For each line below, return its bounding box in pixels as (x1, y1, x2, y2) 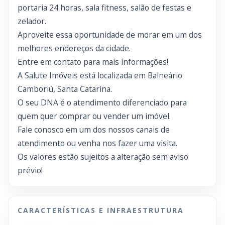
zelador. (18, 16, 46, 27)
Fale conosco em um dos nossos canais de (18, 124, 170, 135)
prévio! (18, 165, 43, 176)
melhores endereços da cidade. (18, 43, 131, 54)
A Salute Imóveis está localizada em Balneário (18, 70, 182, 81)
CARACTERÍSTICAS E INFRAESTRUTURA (18, 205, 184, 215)
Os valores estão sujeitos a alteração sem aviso (18, 151, 188, 162)
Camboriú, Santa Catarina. (18, 83, 112, 94)
